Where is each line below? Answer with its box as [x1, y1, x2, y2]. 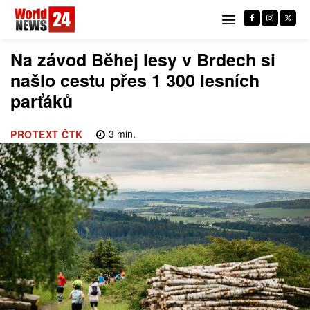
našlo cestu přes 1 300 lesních [10, 68, 259, 93]
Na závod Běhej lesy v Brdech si [10, 47, 275, 72]
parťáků [10, 89, 73, 113]
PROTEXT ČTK [10, 127, 83, 142]
